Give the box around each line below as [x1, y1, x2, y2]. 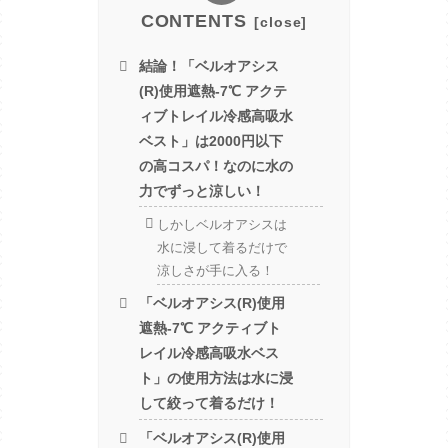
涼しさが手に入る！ [156, 262, 274, 278]
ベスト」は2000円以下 [139, 132, 284, 149]
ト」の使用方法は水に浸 [139, 370, 294, 387]
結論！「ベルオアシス [139, 57, 280, 74]
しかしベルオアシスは [156, 216, 287, 232]
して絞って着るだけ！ [139, 395, 280, 412]
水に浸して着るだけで [156, 239, 287, 255]
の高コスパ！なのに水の [139, 157, 294, 174]
